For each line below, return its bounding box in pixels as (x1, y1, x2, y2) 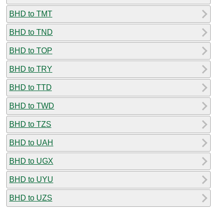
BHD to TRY (9, 64, 52, 73)
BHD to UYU (9, 175, 53, 184)
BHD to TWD (9, 101, 54, 110)
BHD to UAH (9, 138, 53, 147)
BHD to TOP (9, 46, 52, 55)
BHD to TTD (9, 83, 52, 92)
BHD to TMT (9, 9, 52, 18)
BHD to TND (9, 28, 53, 36)
